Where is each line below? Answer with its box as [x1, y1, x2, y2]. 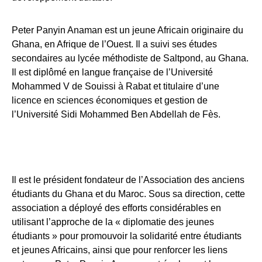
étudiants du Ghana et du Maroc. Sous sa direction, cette [12, 189, 245, 199]
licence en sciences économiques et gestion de [12, 95, 208, 105]
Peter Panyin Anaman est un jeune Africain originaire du [12, 25, 243, 35]
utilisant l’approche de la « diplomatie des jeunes [12, 217, 214, 227]
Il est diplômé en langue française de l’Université [12, 67, 213, 77]
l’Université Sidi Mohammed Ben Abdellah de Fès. [12, 109, 220, 119]
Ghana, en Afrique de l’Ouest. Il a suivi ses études [12, 39, 217, 49]
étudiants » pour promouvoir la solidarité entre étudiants [12, 231, 242, 241]
